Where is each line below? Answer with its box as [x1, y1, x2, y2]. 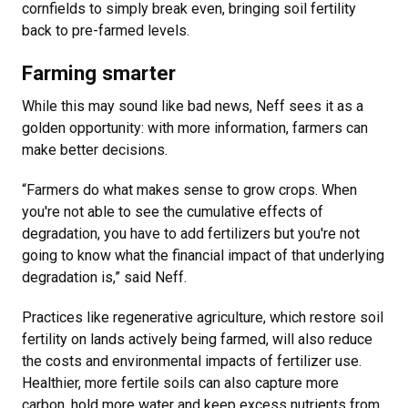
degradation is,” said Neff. [22, 269, 190, 287]
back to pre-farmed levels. [22, 22, 193, 40]
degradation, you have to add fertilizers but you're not [22, 225, 360, 243]
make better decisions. [22, 141, 171, 159]
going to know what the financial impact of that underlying [22, 247, 384, 265]
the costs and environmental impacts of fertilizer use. [22, 352, 362, 371]
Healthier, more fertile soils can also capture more [22, 374, 339, 393]
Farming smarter [22, 61, 181, 86]
